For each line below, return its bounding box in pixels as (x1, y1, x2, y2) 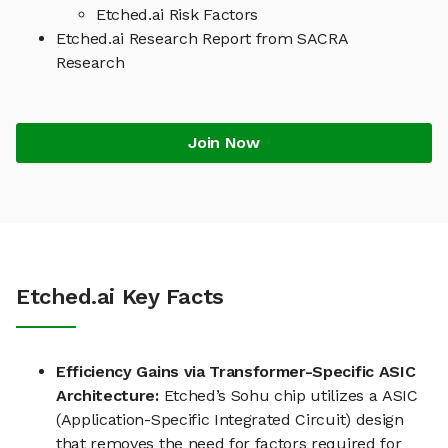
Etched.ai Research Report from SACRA (56, 29, 349, 49)
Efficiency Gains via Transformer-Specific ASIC (56, 362, 416, 382)
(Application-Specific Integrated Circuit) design (56, 410, 404, 430)
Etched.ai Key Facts (16, 284, 224, 310)
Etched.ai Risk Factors (96, 5, 258, 25)
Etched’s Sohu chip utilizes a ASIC (158, 386, 418, 406)
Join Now (188, 133, 260, 153)
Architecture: (56, 386, 159, 406)
